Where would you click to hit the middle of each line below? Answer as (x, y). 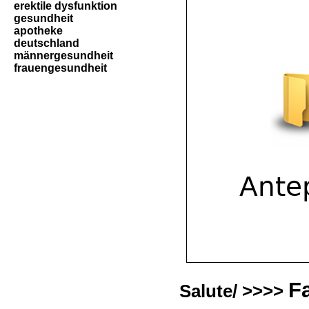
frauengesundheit (60, 68)
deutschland (47, 43)
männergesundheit (63, 56)
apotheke (38, 31)
